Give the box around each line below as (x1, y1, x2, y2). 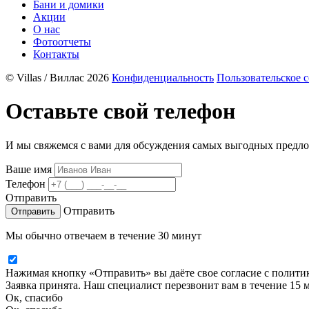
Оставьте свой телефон (6, 99, 235, 124)
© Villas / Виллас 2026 (6, 72, 109, 83)
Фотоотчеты (33, 36, 91, 48)
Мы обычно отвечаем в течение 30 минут (6, 229, 201, 241)
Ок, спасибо (6, 291, 63, 303)
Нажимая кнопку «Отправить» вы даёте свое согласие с (6, 266, 272, 279)
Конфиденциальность (112, 72, 214, 83)
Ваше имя (6, 163, 52, 175)
